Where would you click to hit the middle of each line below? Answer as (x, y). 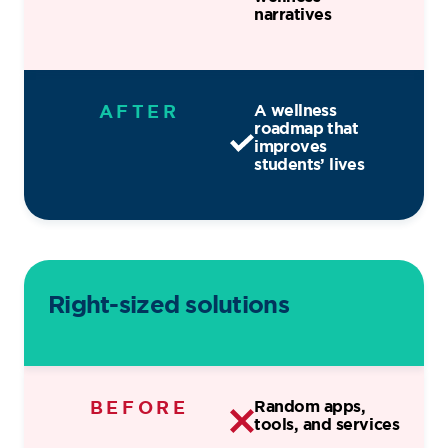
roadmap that (306, 129)
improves (290, 147)
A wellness (295, 111)
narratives (293, 14)
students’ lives (309, 165)
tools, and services (327, 424)
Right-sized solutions (168, 305)
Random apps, (310, 406)
